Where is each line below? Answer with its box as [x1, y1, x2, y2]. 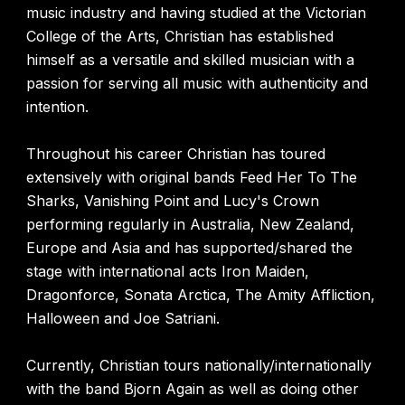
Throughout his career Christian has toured [26, 145, 326, 163]
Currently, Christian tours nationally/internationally [26, 356, 372, 374]
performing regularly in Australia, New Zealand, [26, 215, 355, 233]
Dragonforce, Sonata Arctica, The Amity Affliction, [26, 286, 376, 304]
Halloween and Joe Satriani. [26, 309, 221, 327]
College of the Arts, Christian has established [26, 27, 334, 45]
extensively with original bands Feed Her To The [26, 168, 358, 186]
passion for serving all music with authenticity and [26, 74, 369, 92]
